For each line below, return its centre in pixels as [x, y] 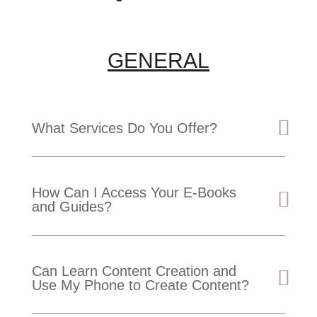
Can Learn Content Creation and [134, 271]
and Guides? [71, 206]
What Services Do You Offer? [124, 128]
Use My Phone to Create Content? [140, 285]
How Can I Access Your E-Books [134, 192]
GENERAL [158, 60]
